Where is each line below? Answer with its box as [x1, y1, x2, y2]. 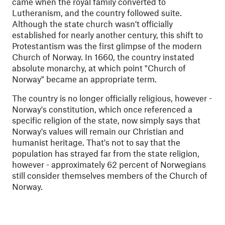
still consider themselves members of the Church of [12, 170, 207, 180]
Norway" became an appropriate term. [12, 74, 157, 84]
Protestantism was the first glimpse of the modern [12, 41, 202, 51]
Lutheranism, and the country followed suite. [12, 8, 182, 18]
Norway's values [12, 126, 75, 136]
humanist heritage [12, 137, 82, 147]
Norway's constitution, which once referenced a [12, 104, 192, 114]
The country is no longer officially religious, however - [12, 93, 212, 103]
